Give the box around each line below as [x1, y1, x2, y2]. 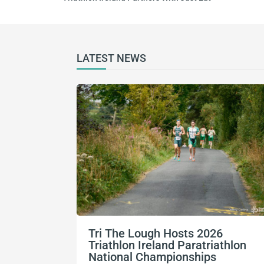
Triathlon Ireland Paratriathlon [88, 238, 246, 253]
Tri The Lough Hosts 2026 [88, 226, 223, 241]
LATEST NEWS [77, 52, 146, 65]
